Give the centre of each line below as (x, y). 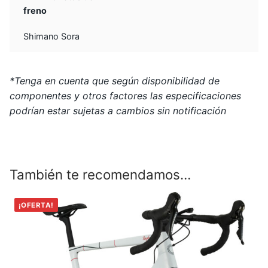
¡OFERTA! (36, 205)
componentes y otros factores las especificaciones (125, 96)
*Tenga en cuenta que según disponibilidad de (115, 81)
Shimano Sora (52, 36)
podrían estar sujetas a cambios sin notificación (118, 111)
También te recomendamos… (100, 174)
